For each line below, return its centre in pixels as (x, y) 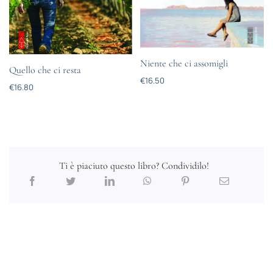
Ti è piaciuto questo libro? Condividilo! (134, 166)
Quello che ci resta (45, 70)
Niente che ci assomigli (184, 64)
